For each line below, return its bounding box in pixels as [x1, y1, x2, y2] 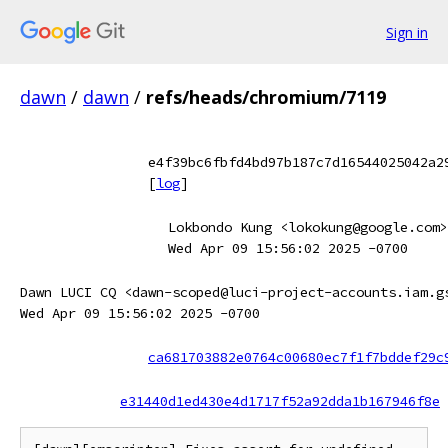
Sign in [386, 22, 428, 42]
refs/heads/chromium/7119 [146, 85, 386, 109]
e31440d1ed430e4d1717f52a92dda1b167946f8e [120, 392, 440, 410]
